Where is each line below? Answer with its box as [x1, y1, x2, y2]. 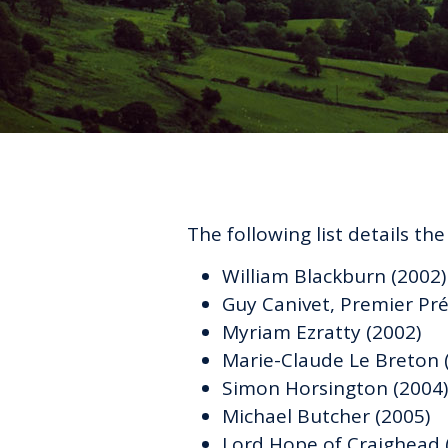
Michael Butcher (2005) [222, 403, 430, 429]
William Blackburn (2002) [222, 263, 446, 289]
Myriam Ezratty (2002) [222, 319, 421, 345]
